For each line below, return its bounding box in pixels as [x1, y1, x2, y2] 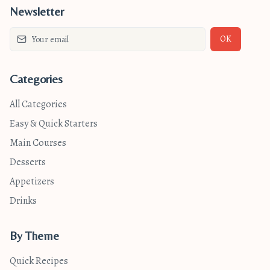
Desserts [10, 155, 46, 169]
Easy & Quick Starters [10, 117, 98, 130]
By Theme [10, 228, 59, 242]
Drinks [10, 194, 37, 207]
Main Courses [10, 136, 66, 149]
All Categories [10, 98, 67, 111]
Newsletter [10, 4, 64, 18]
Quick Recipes [10, 254, 68, 268]
